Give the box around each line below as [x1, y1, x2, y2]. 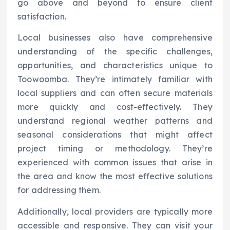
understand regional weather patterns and [17, 116, 213, 126]
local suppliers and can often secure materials [17, 88, 213, 99]
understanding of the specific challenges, [17, 46, 213, 57]
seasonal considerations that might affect [17, 129, 213, 140]
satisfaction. [17, 11, 66, 22]
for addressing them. [17, 185, 101, 196]
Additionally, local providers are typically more [17, 206, 213, 217]
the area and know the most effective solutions [17, 171, 213, 182]
